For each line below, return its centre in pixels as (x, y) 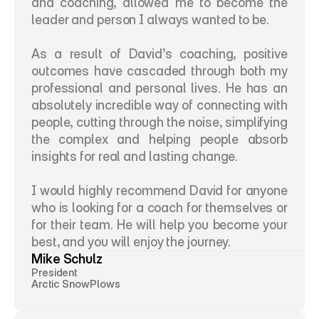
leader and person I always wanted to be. (152, 20)
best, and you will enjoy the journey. (131, 242)
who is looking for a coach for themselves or (159, 208)
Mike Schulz (67, 259)
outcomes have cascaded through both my (159, 71)
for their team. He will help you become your (159, 225)
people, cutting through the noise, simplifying (159, 122)
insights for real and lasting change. (136, 156)
